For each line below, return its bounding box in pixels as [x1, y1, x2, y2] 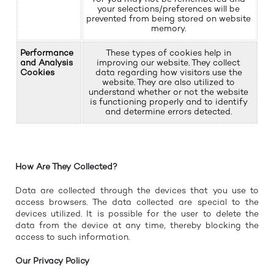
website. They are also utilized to [102, 77, 235, 88]
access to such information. [15, 232, 130, 243]
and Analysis [20, 57, 73, 68]
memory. [151, 23, 186, 34]
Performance [20, 48, 73, 59]
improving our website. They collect [97, 57, 240, 68]
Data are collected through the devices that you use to [15, 185, 259, 196]
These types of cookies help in [106, 48, 231, 59]
